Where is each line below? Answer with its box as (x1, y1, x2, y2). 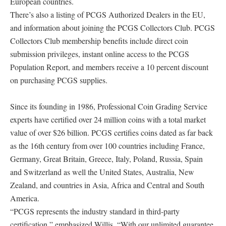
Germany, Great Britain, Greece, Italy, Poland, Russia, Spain (10, 153, 203, 164)
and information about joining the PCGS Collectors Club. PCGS (10, 22, 215, 33)
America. (10, 193, 39, 203)
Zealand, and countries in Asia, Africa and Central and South (10, 180, 204, 190)
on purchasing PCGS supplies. (10, 75, 107, 85)
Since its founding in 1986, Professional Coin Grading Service (10, 101, 207, 111)
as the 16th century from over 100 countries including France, (10, 140, 205, 151)
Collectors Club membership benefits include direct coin (10, 35, 188, 46)
